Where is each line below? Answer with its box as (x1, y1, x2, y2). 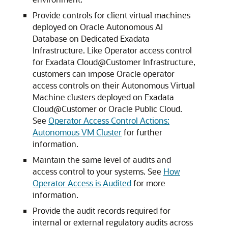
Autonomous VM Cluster (33, 127, 122, 137)
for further (122, 127, 162, 137)
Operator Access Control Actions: (48, 115, 169, 126)
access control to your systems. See (33, 166, 163, 177)
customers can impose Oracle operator (33, 68, 175, 79)
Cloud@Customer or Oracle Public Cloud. (33, 103, 182, 114)
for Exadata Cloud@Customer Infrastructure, (33, 56, 195, 67)
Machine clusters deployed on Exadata (33, 92, 174, 102)
